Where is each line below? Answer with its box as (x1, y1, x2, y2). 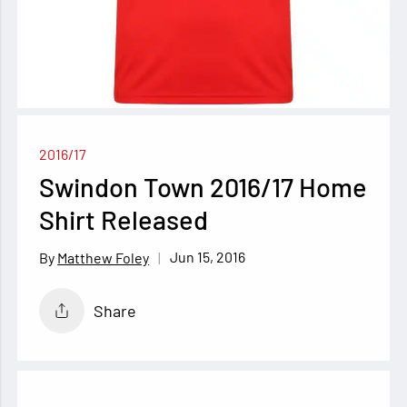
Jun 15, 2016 (170, 248, 246, 266)
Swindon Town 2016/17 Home (39, 171, 368, 203)
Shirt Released (39, 203, 209, 236)
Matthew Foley (57, 248, 150, 266)
